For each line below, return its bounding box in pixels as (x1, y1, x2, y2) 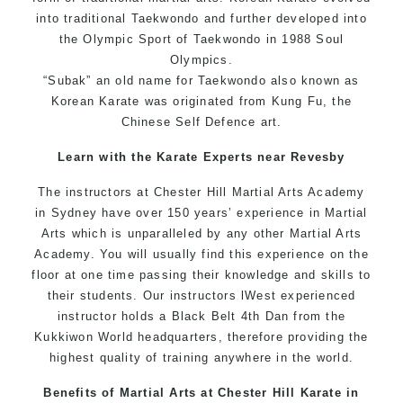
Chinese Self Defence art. (121, 114, 282, 129)
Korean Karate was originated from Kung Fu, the (50, 94, 353, 108)
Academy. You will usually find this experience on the (34, 246, 369, 261)
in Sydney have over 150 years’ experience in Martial (35, 205, 368, 219)
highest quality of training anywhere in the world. (49, 350, 354, 364)
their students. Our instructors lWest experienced (47, 288, 356, 302)
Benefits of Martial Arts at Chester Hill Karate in (43, 385, 360, 399)
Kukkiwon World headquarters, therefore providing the (34, 329, 369, 344)
